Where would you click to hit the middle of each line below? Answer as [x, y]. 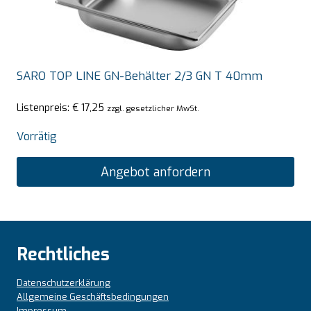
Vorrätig [37, 137]
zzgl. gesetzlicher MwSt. [153, 109]
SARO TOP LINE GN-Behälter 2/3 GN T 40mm [140, 76]
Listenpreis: [44, 108]
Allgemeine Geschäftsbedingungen [93, 296]
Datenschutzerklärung [64, 283]
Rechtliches [63, 254]
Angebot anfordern [155, 172]
